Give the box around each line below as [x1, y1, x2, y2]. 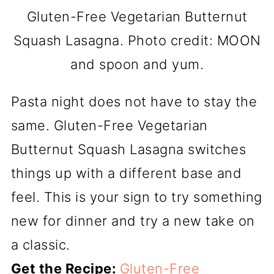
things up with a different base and [10, 165, 242, 182]
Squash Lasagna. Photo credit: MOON [13, 32, 261, 49]
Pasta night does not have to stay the [10, 94, 257, 110]
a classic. [10, 237, 70, 253]
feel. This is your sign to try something [10, 189, 262, 206]
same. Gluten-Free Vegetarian [10, 117, 208, 134]
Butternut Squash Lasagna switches [10, 141, 246, 158]
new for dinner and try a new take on [10, 213, 255, 229]
